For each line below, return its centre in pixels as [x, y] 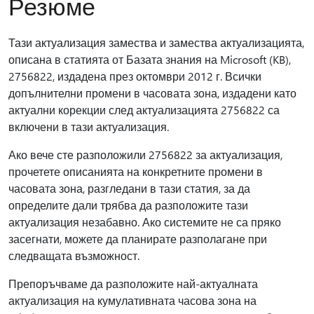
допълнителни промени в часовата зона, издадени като [152, 93]
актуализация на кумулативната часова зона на [132, 300]
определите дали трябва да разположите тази [128, 205]
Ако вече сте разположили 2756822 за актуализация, [145, 155]
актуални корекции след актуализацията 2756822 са [144, 110]
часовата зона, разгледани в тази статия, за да [129, 188]
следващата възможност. [74, 255]
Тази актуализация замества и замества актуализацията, [156, 42]
